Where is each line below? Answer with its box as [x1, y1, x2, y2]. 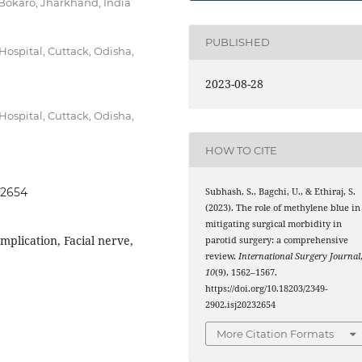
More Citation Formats [217, 326, 335, 340]
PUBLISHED [205, 36, 271, 49]
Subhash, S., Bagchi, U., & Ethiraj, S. [205, 186, 356, 198]
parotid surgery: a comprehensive [205, 234, 349, 246]
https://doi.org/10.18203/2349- [205, 283, 328, 295]
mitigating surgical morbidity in [205, 218, 343, 230]
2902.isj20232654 [205, 299, 276, 311]
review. [205, 250, 239, 263]
